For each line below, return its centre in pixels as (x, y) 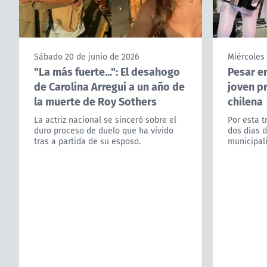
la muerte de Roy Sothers (95, 101)
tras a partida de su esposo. (87, 142)
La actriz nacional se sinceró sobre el (105, 120)
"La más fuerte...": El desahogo (107, 72)
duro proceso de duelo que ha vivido (104, 131)
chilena (245, 101)
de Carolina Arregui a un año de (109, 86)
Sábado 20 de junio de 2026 (86, 57)
